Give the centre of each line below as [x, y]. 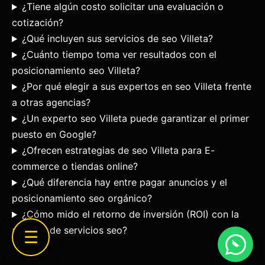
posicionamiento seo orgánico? [82, 198]
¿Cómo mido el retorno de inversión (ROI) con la [130, 214]
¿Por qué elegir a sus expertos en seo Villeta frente [136, 87]
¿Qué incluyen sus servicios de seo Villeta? [117, 39]
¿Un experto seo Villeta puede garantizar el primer [135, 119]
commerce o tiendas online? [75, 167]
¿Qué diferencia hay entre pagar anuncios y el [124, 182]
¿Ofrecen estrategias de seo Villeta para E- [118, 151]
